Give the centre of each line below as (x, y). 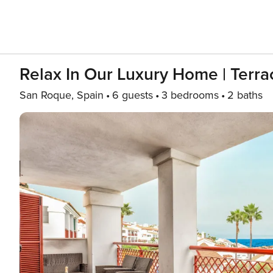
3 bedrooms (190, 95)
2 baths (245, 95)
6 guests (133, 95)
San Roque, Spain (62, 95)
